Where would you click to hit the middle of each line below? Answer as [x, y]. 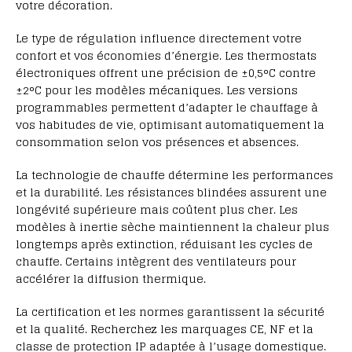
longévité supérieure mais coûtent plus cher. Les [157, 210]
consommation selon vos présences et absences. [157, 142]
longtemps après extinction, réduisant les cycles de [164, 244]
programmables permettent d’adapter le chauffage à [167, 108]
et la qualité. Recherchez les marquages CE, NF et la [165, 329]
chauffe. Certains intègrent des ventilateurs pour [156, 262]
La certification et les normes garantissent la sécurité [170, 312]
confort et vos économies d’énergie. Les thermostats [166, 56]
